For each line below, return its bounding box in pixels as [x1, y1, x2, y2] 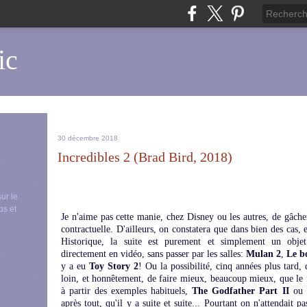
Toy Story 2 [89, 261, 138, 271]
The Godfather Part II [192, 286, 289, 296]
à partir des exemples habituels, [61, 286, 193, 296]
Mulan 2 [246, 249, 281, 259]
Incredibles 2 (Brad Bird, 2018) [58, 149, 232, 164]
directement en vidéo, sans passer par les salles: [61, 249, 246, 259]
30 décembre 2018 [58, 134, 118, 142]
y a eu [61, 261, 89, 271]
